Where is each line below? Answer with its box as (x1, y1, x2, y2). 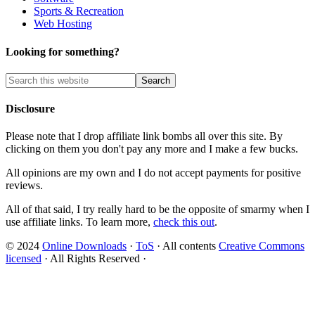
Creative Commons (219, 240, 304, 252)
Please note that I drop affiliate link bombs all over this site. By (6, 130, 283, 143)
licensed (6, 252, 41, 265)
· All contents (154, 240, 219, 252)
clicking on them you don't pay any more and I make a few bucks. (6, 143, 298, 155)
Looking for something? (6, 45, 120, 58)
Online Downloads (42, 240, 127, 252)
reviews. (6, 179, 43, 192)
